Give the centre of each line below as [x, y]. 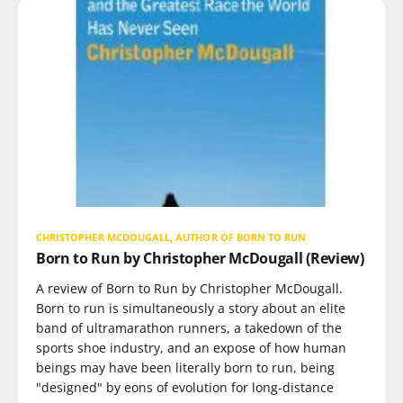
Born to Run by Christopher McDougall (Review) [200, 258]
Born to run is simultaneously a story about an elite [191, 308]
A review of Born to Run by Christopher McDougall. [189, 288]
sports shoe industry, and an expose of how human [191, 347]
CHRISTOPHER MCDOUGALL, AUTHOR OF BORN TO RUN [171, 237]
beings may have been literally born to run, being [185, 367]
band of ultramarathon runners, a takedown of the [189, 327]
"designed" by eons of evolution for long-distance [185, 387]
